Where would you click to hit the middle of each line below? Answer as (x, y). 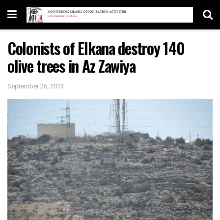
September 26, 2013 (36, 86)
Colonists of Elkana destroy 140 (96, 48)
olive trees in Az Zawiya (71, 66)
